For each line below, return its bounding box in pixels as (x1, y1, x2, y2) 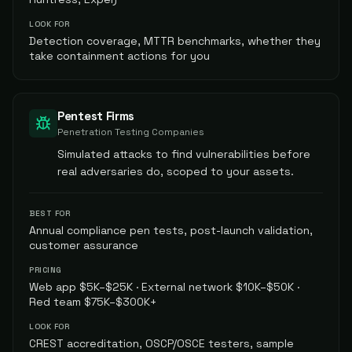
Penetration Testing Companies (57, 126, 204, 138)
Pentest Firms (57, 108, 135, 123)
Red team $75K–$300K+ (29, 295, 156, 309)
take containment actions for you (29, 49, 210, 63)
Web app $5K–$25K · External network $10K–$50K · (29, 280, 299, 294)
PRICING (29, 265, 62, 275)
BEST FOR (29, 208, 70, 218)
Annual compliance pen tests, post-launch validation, (29, 223, 313, 237)
